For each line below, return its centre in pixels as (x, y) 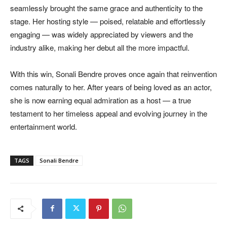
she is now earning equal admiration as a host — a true (101, 100)
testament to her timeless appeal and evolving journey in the (109, 113)
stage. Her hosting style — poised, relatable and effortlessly (108, 21)
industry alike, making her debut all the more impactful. (100, 47)
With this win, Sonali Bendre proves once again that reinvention (113, 73)
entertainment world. (44, 126)
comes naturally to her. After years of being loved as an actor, (111, 87)
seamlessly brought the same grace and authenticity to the (106, 8)
